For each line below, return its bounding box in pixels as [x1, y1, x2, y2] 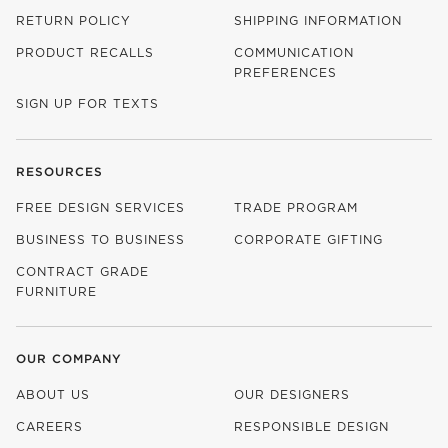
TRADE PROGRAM [234, 199, 358, 215]
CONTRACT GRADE [16, 263, 149, 279]
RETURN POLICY [16, 12, 131, 28]
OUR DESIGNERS [234, 386, 350, 402]
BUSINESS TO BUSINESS [16, 231, 185, 247]
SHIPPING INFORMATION [234, 12, 402, 28]
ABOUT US [16, 386, 90, 402]
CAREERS [16, 418, 83, 434]
